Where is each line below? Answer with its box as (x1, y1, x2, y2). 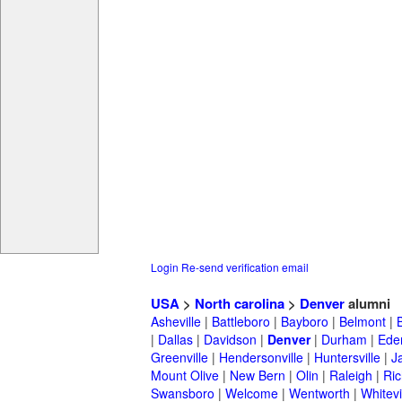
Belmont (339, 312, 386, 331)
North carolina (195, 293, 284, 314)
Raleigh (329, 366, 372, 385)
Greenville (151, 348, 208, 367)
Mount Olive (151, 366, 219, 385)
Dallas (158, 330, 193, 349)
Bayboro (281, 312, 328, 331)
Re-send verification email (181, 259, 309, 275)
